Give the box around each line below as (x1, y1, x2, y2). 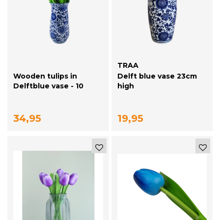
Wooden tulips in (13, 72, 77, 81)
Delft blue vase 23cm (117, 72, 197, 81)
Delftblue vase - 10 (13, 82, 83, 91)
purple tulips (13, 91, 61, 101)
